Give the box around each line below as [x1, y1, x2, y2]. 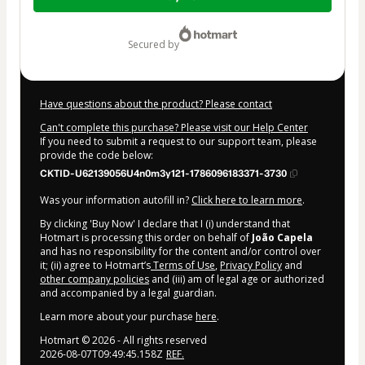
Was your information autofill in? [40, 193, 191, 208]
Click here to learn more [191, 193, 302, 208]
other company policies [40, 272, 149, 287]
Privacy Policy [220, 258, 282, 273]
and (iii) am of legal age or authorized [149, 272, 324, 287]
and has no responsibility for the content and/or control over [40, 244, 321, 259]
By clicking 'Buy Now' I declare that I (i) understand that [40, 217, 290, 231]
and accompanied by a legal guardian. [40, 286, 217, 301]
